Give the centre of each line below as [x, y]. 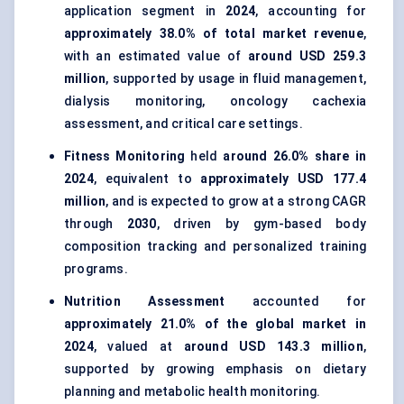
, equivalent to [147, 179]
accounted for [295, 302]
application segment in [145, 11]
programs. [96, 269]
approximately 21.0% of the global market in [215, 324]
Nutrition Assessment [145, 302]
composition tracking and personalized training [215, 247]
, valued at [138, 347]
